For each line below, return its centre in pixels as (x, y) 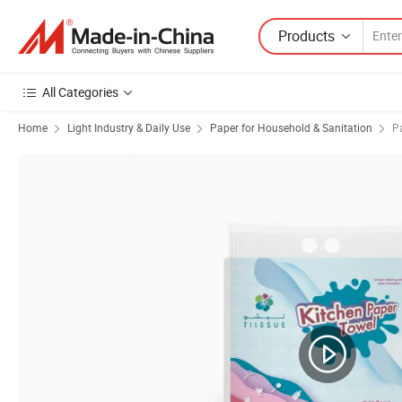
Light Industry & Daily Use (129, 127)
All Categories (80, 92)
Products (306, 35)
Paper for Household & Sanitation (291, 127)
